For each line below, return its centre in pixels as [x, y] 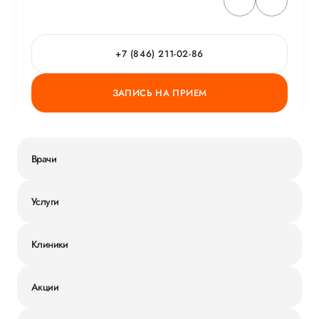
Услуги [45, 201]
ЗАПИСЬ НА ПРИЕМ [159, 93]
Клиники [50, 244]
